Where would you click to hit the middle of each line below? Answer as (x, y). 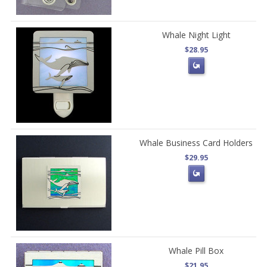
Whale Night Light (196, 35)
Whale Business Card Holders (196, 143)
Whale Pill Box (196, 251)
